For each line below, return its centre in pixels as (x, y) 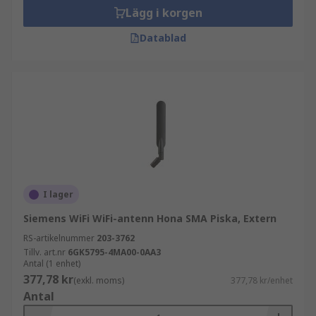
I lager (58, 194)
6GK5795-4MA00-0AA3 (114, 252)
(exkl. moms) (99, 280)
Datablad (163, 38)
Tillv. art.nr (44, 252)
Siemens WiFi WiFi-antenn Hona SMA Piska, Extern (150, 218)
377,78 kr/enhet (262, 280)
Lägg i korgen (164, 13)
